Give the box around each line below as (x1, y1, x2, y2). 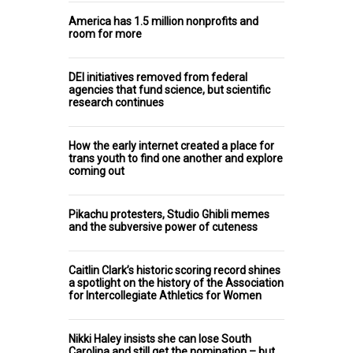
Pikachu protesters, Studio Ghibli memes (69, 207, 269, 221)
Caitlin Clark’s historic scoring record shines (69, 263, 281, 277)
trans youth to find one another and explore (69, 151, 283, 165)
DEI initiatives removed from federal (69, 70, 247, 84)
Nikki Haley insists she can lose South (69, 332, 251, 345)
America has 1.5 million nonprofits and (69, 14, 258, 28)
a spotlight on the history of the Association (69, 276, 284, 289)
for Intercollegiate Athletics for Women (69, 288, 262, 302)
